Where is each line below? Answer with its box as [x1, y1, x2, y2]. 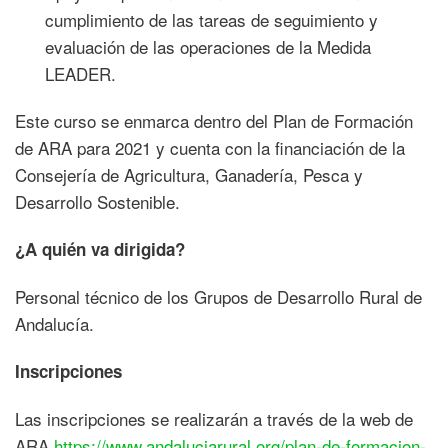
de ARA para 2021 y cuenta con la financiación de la [15, 134, 405, 160]
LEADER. [45, 60, 116, 86]
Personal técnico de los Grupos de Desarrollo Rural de [15, 283, 422, 309]
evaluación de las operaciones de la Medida [45, 33, 371, 59]
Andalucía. [15, 310, 94, 336]
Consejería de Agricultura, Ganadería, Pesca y [15, 161, 363, 187]
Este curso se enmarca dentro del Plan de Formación [15, 107, 413, 133]
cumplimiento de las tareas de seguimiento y [45, 6, 378, 32]
